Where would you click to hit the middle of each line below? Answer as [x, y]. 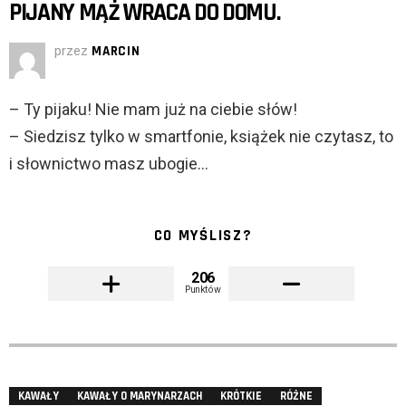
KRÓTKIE [241, 396]
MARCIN [116, 52]
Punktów [203, 290]
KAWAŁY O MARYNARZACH [140, 396]
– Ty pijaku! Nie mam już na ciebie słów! [153, 110]
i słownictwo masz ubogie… [109, 164]
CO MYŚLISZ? [203, 236]
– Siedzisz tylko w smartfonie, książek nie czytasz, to [201, 137]
